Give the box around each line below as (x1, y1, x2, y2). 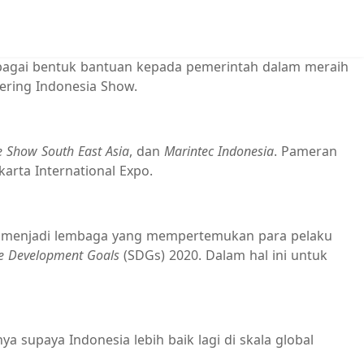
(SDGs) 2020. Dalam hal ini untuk (123, 246, 327, 264)
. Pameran (274, 142, 337, 160)
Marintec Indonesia (164, 142, 274, 160)
